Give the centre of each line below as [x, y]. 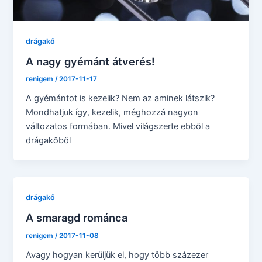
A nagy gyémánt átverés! [91, 61]
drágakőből [49, 141]
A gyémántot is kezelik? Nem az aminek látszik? [120, 99]
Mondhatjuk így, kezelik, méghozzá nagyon [112, 113]
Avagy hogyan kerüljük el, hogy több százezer [117, 255]
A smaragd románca [77, 217]
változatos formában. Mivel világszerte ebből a [118, 127]
